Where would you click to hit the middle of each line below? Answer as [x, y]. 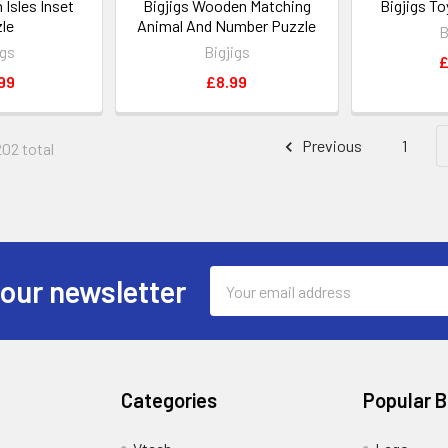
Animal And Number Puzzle [227, 26]
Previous [330, 146]
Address [237, 302]
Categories [169, 400]
